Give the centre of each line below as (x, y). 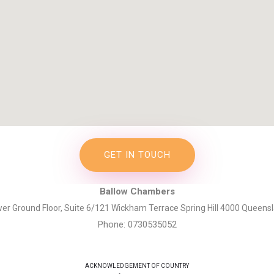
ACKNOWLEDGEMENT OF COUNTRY (137, 266)
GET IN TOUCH (137, 154)
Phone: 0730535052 (137, 224)
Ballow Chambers (137, 191)
